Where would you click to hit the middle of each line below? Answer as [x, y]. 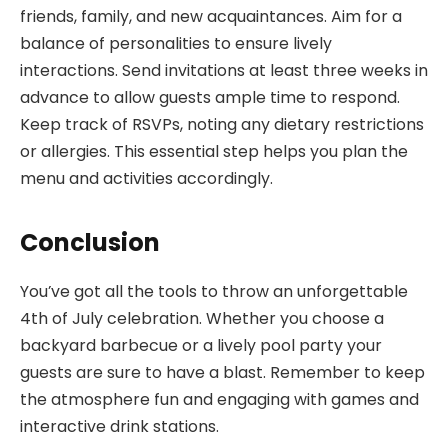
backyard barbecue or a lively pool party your [201, 345]
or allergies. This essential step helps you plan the [214, 152]
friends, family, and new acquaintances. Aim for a [211, 17]
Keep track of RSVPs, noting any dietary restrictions [222, 125]
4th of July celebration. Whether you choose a [202, 318]
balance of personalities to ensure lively [176, 44]
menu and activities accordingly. [146, 179]
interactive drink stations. [119, 426]
